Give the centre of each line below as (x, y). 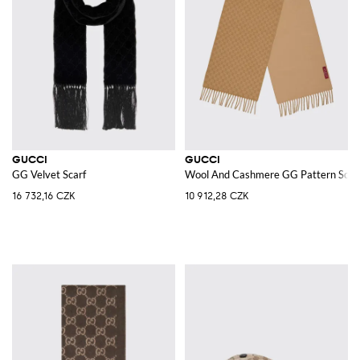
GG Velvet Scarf (49, 174)
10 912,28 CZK (217, 196)
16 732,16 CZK (43, 196)
